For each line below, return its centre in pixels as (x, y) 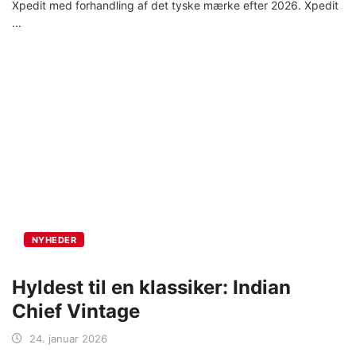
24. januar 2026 (68, 338)
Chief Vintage (76, 311)
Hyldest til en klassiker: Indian (151, 287)
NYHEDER (54, 240)
